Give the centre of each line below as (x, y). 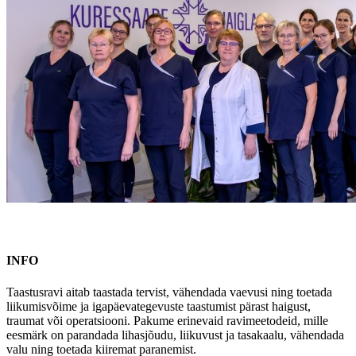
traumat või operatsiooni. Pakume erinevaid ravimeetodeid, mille (167, 320)
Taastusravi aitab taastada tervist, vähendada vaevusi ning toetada (169, 292)
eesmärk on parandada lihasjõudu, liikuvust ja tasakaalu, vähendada (175, 335)
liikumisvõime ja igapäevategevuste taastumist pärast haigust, (159, 306)
